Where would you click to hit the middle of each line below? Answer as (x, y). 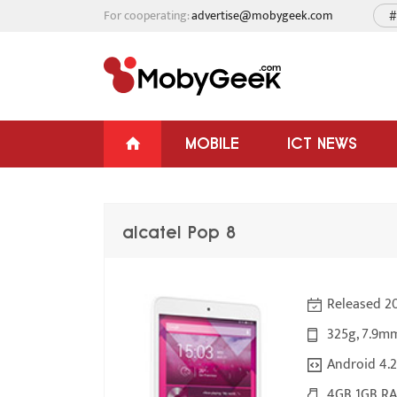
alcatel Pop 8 (179, 233)
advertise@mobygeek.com (262, 16)
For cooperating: (148, 16)
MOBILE (212, 143)
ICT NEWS (322, 143)
